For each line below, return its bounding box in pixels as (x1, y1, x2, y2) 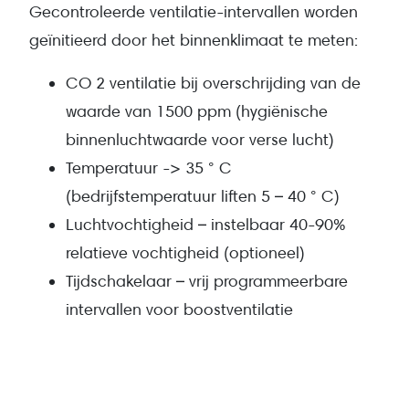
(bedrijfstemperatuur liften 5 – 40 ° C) (66, 185, 340, 205)
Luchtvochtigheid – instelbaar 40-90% (66, 214, 346, 234)
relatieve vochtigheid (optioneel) (66, 242, 305, 262)
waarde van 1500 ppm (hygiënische (66, 100, 328, 121)
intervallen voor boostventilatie (66, 299, 293, 319)
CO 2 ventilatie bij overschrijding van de (66, 72, 361, 92)
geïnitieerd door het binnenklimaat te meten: (29, 29, 358, 49)
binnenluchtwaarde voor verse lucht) (66, 129, 334, 149)
